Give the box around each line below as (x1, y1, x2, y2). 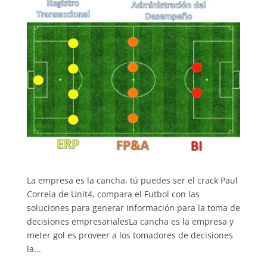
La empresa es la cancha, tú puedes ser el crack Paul (26, 175, 238, 187)
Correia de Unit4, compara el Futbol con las (26, 188, 200, 200)
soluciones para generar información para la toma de (26, 202, 240, 214)
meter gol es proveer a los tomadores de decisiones (26, 229, 233, 241)
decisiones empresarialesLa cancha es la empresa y (26, 216, 234, 228)
